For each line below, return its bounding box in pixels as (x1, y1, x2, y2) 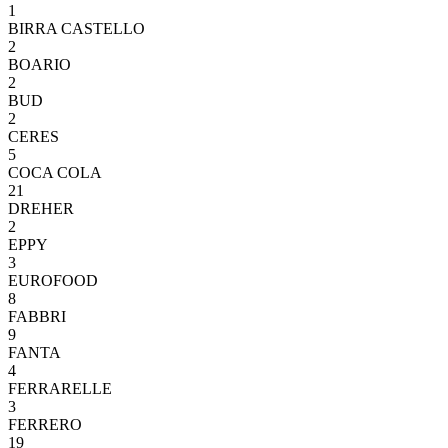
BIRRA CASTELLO (8, 20, 145, 38)
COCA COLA (8, 164, 102, 182)
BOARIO (8, 56, 71, 74)
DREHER (8, 200, 74, 218)
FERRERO (8, 416, 82, 434)
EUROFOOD (8, 272, 98, 290)
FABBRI (8, 308, 66, 326)
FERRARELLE (8, 380, 112, 398)
